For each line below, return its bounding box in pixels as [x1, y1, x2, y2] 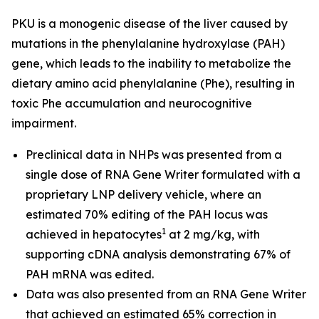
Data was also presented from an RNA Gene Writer [26, 287, 306, 301]
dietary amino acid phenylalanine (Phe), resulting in [11, 76, 295, 90]
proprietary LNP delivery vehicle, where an [26, 187, 261, 202]
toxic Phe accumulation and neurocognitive [11, 96, 252, 110]
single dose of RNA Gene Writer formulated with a [26, 167, 300, 182]
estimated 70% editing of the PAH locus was [26, 207, 268, 221]
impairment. [11, 116, 85, 130]
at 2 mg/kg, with [166, 227, 260, 241]
